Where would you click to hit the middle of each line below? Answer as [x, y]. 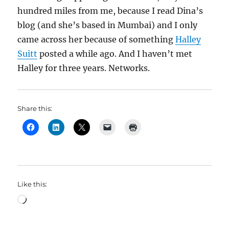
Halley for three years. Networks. [84, 68]
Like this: [32, 184]
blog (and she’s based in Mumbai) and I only [108, 25]
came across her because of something [97, 39]
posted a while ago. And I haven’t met [115, 54]
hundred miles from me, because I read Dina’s [110, 11]
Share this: [35, 108]
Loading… [46, 198]
